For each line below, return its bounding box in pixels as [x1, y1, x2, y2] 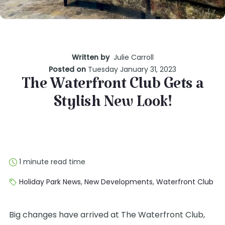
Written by [71, 52, 111, 62]
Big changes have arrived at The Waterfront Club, [9, 209, 205, 220]
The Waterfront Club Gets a [21, 77, 204, 99]
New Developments [84, 177, 153, 187]
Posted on [49, 64, 88, 74]
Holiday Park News [19, 177, 81, 187]
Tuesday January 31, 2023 [88, 64, 176, 74]
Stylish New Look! [53, 95, 172, 117]
